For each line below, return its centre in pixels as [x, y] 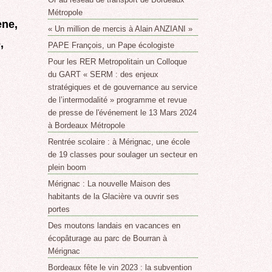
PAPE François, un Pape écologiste [111, 46]
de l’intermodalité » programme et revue [118, 100]
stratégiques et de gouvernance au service [123, 87]
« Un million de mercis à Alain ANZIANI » [121, 29]
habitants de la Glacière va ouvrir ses [114, 197]
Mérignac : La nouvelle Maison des [110, 184]
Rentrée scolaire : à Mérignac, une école [119, 142]
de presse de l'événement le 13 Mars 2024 [123, 113]
